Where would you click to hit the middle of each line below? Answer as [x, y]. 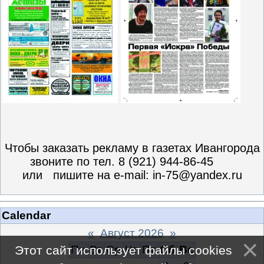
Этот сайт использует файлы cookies [123, 250]
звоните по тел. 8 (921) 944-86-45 [132, 161]
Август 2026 [132, 233]
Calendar [26, 215]
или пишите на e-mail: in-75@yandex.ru [132, 175]
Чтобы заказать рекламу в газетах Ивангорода [132, 148]
